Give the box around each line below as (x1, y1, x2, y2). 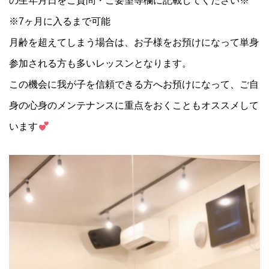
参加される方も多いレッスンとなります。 (9, 58, 192, 69)
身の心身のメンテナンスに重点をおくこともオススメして (9, 100, 259, 111)
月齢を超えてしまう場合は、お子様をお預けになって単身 (9, 37, 259, 48)
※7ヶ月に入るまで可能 (9, 16, 111, 27)
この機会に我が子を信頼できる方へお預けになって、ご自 (9, 79, 259, 90)
